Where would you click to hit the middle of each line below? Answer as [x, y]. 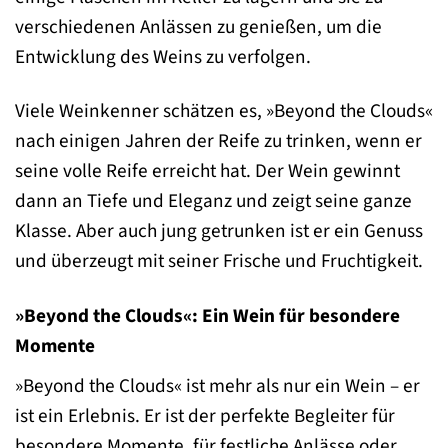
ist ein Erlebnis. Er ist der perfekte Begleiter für [205, 416]
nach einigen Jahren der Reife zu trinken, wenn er [218, 141]
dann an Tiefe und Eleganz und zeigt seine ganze [213, 201]
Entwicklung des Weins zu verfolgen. [163, 56]
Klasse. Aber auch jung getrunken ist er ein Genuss [219, 231]
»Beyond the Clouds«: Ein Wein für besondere [207, 316]
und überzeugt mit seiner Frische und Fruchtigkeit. [219, 261]
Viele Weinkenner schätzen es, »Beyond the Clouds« [224, 111]
